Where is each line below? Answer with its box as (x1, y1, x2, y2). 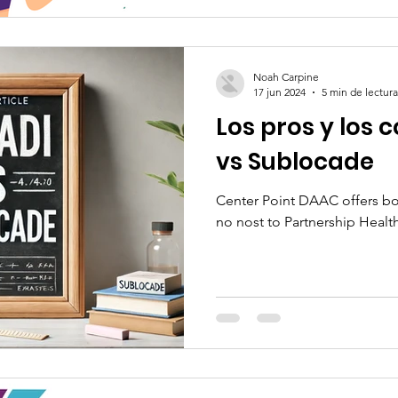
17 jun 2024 (253, 85, 306, 99)
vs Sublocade (216, 146, 374, 178)
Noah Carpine (253, 70, 319, 84)
